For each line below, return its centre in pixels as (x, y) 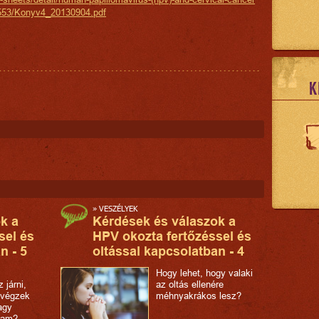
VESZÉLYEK (118, 208)
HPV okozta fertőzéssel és (172, 236)
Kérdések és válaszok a (164, 221)
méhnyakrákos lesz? (199, 295)
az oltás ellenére (190, 284)
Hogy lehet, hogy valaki (204, 272)
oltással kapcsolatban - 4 (168, 251)
